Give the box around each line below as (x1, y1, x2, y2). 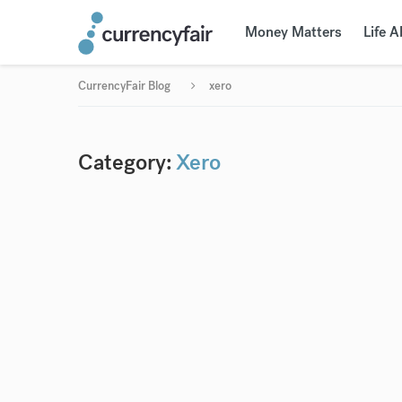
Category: (78, 148, 172, 176)
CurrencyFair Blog (78, 78, 170, 93)
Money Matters (244, 22, 342, 41)
